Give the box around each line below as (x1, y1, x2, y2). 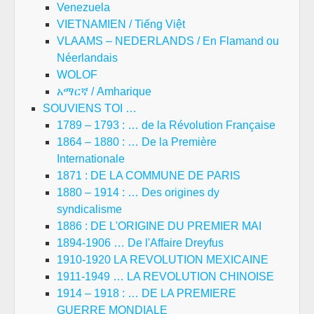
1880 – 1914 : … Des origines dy (57, 186, 219, 198)
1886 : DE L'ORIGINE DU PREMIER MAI (57, 219, 261, 232)
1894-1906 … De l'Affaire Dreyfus (57, 236, 224, 249)
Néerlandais (57, 51, 118, 64)
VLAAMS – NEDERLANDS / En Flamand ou (57, 34, 279, 47)
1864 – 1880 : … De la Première (57, 135, 217, 148)
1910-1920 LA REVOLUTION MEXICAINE (57, 253, 268, 266)
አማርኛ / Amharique (57, 85, 151, 97)
